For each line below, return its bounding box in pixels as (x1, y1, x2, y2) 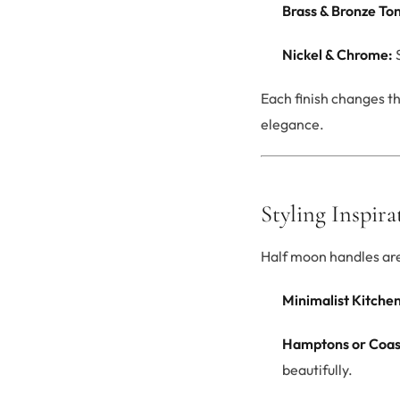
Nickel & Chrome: (282, 46, 393, 64)
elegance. (261, 115, 324, 134)
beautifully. (282, 361, 353, 379)
